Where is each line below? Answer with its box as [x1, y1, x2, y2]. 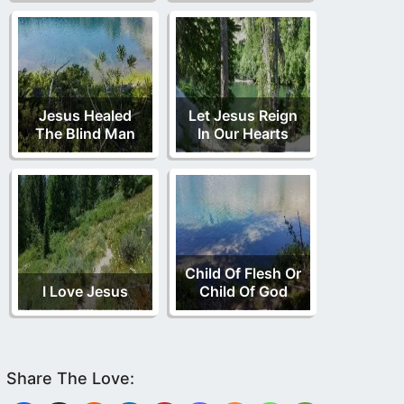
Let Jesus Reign [188, 106, 298, 124]
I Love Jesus [42, 281, 128, 300]
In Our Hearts [197, 124, 289, 142]
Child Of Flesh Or [185, 263, 301, 282]
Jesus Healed [39, 106, 132, 124]
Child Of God [198, 281, 288, 300]
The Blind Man [35, 124, 135, 142]
